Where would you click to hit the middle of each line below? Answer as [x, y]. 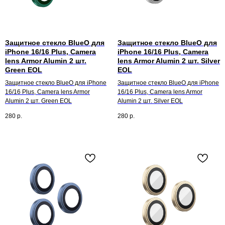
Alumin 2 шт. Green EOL [38, 101]
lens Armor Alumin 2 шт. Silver [169, 61]
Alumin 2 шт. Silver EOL [150, 101]
